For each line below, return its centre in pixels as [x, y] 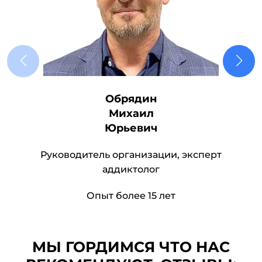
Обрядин [131, 99]
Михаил [131, 114]
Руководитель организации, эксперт [131, 155]
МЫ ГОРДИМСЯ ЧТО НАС [131, 247]
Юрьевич [131, 128]
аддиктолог [131, 170]
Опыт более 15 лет [131, 196]
